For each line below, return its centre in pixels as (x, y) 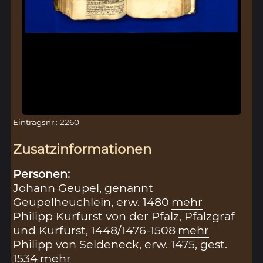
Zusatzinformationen (82, 149)
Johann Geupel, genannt (83, 188)
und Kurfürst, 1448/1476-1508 (95, 230)
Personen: (42, 174)
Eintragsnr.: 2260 (46, 122)
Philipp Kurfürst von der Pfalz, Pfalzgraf (124, 216)
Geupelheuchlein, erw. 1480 (91, 202)
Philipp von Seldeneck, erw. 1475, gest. (120, 245)
